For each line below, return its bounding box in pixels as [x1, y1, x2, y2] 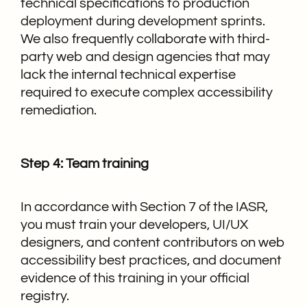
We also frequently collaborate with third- [21, 32, 270, 47]
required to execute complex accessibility [21, 86, 273, 100]
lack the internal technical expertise [21, 68, 236, 82]
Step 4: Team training [21, 156, 149, 171]
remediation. [21, 103, 97, 118]
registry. [21, 288, 69, 303]
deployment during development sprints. [21, 14, 265, 29]
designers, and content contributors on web [21, 235, 285, 249]
